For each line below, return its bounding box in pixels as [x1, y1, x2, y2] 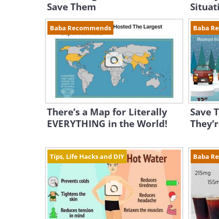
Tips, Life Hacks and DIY [50, 152, 124, 161]
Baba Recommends [50, 23, 111, 32]
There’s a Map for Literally [47, 106, 167, 118]
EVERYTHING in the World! [47, 117, 167, 130]
